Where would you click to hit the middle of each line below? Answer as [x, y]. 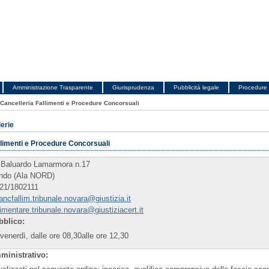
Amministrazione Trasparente [53, 87]
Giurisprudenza [133, 87]
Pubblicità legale [196, 87]
